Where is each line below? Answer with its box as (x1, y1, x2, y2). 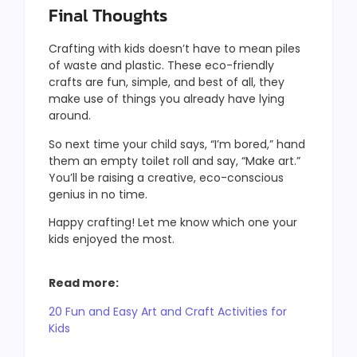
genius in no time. (49, 186, 147, 202)
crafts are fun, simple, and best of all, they (49, 74, 284, 91)
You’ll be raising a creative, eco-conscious (49, 169, 284, 186)
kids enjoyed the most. (49, 231, 175, 248)
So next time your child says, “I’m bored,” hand (49, 135, 305, 152)
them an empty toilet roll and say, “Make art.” (49, 152, 300, 169)
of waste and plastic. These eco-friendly (49, 57, 274, 74)
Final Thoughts (49, 2, 167, 29)
